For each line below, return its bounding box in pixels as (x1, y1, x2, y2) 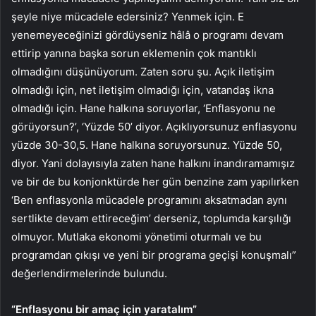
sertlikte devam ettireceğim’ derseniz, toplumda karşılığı (11, 212, 291, 226)
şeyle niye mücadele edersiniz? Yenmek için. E (11, 10, 244, 24)
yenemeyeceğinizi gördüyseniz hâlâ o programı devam (11, 28, 284, 42)
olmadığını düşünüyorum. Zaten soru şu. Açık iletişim (11, 65, 274, 79)
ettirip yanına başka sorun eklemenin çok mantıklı (11, 47, 257, 61)
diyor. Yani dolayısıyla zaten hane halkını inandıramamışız (11, 157, 295, 171)
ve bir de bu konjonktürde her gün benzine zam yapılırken (11, 175, 299, 189)
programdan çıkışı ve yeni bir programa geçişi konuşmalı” (11, 248, 296, 262)
